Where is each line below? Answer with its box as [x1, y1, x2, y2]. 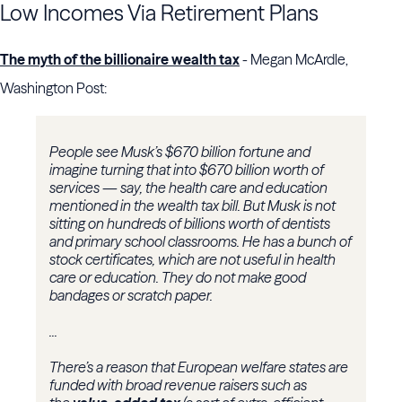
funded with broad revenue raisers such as [49, 376, 307, 395]
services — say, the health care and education [49, 179, 328, 197]
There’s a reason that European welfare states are [49, 358, 348, 377]
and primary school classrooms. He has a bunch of [49, 232, 352, 251]
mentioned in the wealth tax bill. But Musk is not [49, 197, 336, 215]
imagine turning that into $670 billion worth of [49, 161, 324, 179]
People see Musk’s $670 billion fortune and [49, 143, 310, 162]
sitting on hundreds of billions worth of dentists [49, 214, 330, 233]
